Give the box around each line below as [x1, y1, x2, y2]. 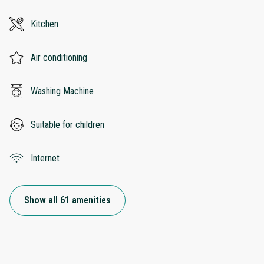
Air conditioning [31, 51, 87, 63]
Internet [31, 152, 60, 164]
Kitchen [31, 18, 58, 29]
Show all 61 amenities [24, 194, 111, 206]
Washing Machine [31, 85, 94, 97]
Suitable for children [31, 118, 104, 130]
